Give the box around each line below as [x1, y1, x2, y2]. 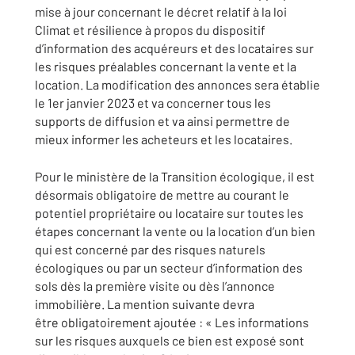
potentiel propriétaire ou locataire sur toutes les [35, 205, 303, 220]
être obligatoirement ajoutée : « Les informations [35, 315, 309, 330]
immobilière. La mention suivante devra [35, 296, 254, 311]
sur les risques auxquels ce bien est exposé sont [35, 333, 304, 348]
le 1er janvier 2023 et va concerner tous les [35, 95, 271, 110]
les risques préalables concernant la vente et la [35, 59, 296, 74]
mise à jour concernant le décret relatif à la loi [35, 4, 287, 19]
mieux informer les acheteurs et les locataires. [35, 132, 292, 147]
